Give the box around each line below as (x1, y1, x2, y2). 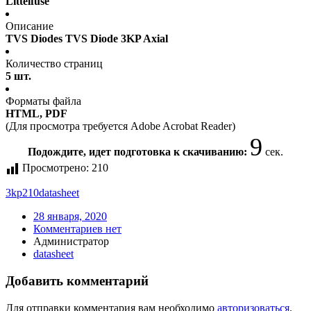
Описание (6, 20, 53, 33)
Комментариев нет (33, 223, 121, 235)
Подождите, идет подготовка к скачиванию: (28, 146, 250, 158)
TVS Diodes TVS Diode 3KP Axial (6, 33, 168, 45)
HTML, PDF (6, 108, 67, 120)
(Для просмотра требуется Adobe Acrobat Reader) (6, 120, 235, 133)
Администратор (33, 235, 109, 248)
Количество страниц (6, 58, 103, 70)
